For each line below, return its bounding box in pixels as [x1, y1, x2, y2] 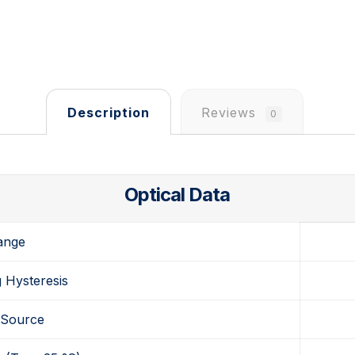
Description [67, 104, 150, 120]
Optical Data [124, 183, 231, 207]
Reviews [201, 104, 261, 120]
